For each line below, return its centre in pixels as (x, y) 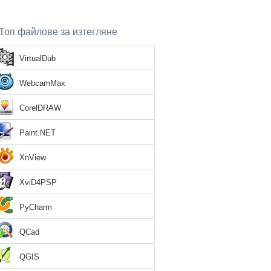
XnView (33, 158)
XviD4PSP (38, 182)
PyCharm (36, 207)
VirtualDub (38, 58)
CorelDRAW (40, 108)
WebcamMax (42, 83)
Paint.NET (38, 133)
